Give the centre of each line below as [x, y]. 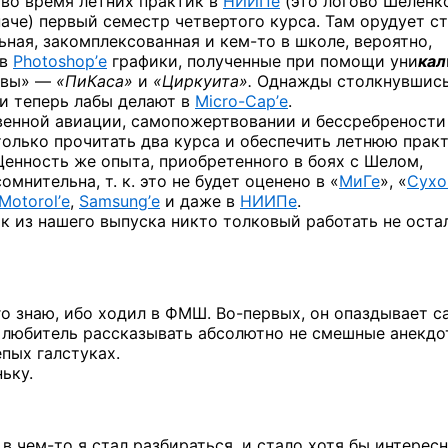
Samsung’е [119, 200]
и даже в [200, 200]
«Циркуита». [202, 80]
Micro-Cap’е [241, 100]
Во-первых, [260, 312]
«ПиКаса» [94, 80]
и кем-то [240, 40]
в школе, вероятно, [354, 40]
